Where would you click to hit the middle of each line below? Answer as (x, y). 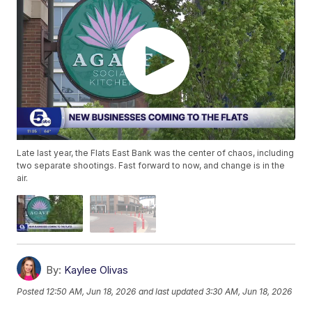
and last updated (171, 292)
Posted (32, 292)
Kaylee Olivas (96, 270)
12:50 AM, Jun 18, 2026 (91, 292)
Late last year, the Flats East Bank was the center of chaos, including (156, 153)
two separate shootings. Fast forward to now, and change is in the (151, 166)
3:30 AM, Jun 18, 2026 (249, 292)
